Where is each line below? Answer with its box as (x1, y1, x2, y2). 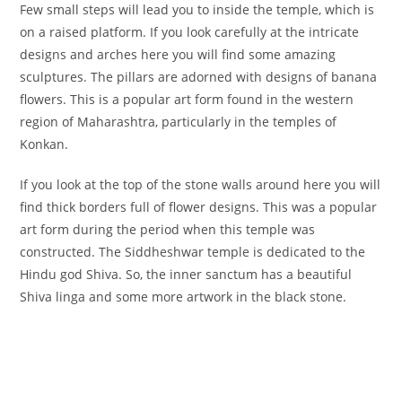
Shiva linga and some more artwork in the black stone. (20, 288, 347, 306)
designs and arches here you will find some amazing (20, 46, 336, 64)
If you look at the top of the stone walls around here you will (20, 176, 381, 194)
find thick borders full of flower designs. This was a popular (20, 198, 378, 216)
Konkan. (20, 135, 69, 153)
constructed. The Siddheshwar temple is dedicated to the (20, 243, 366, 261)
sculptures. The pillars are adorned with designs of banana (20, 68, 378, 86)
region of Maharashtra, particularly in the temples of (20, 113, 337, 131)
